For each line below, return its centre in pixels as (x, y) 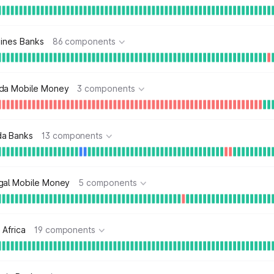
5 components (108, 183)
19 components (65, 230)
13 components (72, 135)
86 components (84, 41)
